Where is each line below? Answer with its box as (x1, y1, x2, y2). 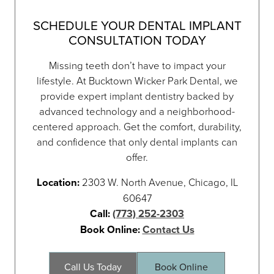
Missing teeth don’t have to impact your (48, 58, 226, 72)
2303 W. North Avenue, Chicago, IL (79, 175, 238, 189)
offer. (126, 150, 148, 164)
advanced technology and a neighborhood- (39, 104, 235, 118)
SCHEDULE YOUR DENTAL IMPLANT (32, 17, 242, 35)
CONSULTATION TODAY (68, 31, 206, 50)
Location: (36, 175, 80, 190)
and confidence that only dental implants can (37, 135, 237, 149)
